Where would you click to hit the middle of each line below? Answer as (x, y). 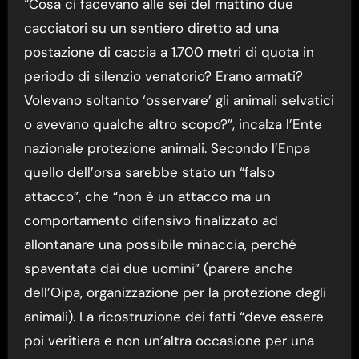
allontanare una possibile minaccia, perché (160, 245)
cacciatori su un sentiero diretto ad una (151, 28)
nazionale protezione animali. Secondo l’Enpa (167, 149)
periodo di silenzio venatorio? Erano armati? (163, 77)
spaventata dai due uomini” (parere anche (158, 269)
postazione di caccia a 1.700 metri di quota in (169, 52)
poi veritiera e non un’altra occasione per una (169, 341)
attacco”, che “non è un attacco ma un (147, 197)
